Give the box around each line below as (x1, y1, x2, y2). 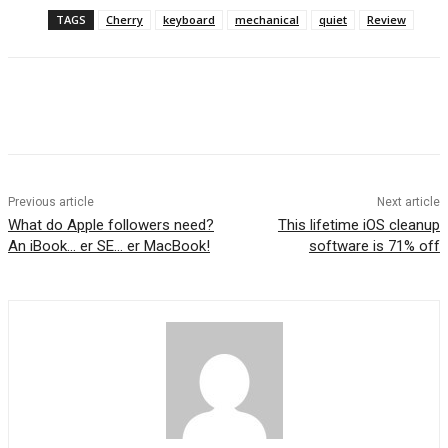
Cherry (106, 12, 143, 28)
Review (367, 12, 406, 28)
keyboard (163, 12, 215, 28)
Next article (376, 195, 440, 210)
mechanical (235, 12, 299, 28)
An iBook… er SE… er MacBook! (8, 237, 210, 256)
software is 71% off (308, 237, 440, 256)
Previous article (8, 195, 94, 210)
